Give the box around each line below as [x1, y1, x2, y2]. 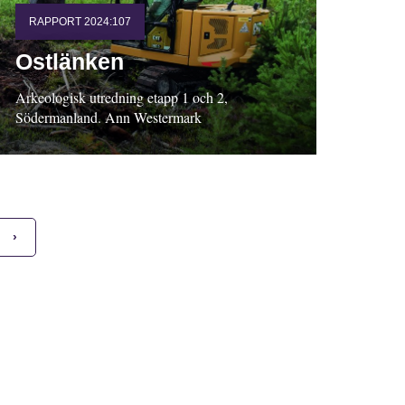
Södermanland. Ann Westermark [14, 107, 202, 127]
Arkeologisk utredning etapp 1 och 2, [14, 87, 228, 107]
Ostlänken [14, 48, 124, 74]
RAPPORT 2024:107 [28, 14, 131, 28]
